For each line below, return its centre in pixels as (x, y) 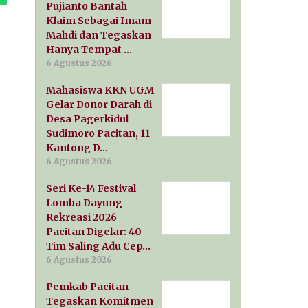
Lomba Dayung (85, 203)
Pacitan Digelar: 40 (94, 232)
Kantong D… (77, 148)
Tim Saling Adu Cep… (99, 246)
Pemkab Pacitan (88, 287)
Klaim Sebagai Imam (99, 21)
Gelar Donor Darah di (99, 105)
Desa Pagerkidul (88, 119)
